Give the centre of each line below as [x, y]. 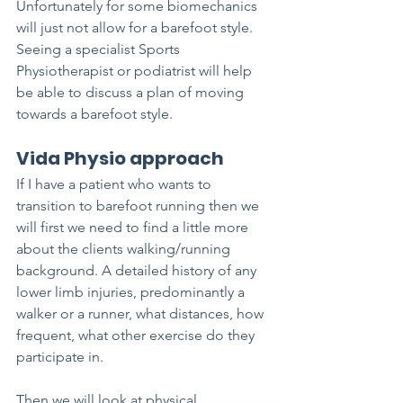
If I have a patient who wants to [116, 184]
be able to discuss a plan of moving [132, 93]
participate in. [60, 357]
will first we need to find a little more [134, 228]
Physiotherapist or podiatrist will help [136, 71]
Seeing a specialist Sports [100, 49]
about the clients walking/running [125, 249]
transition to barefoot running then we [139, 206]
